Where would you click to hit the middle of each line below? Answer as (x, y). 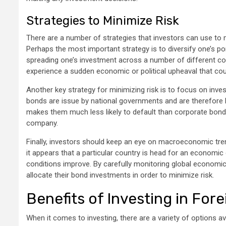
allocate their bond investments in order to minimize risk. (120, 175)
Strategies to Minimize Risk (103, 21)
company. (42, 123)
